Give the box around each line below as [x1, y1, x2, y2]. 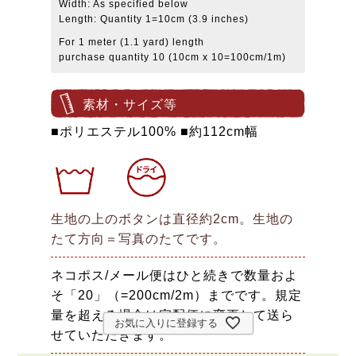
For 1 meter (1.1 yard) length [58, 36, 204, 48]
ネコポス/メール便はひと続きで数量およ [50, 268, 298, 282]
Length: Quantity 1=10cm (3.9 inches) [58, 13, 249, 25]
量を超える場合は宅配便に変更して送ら [50, 308, 294, 322]
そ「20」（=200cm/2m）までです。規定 [50, 288, 302, 302]
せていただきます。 [50, 327, 172, 342]
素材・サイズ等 [82, 97, 177, 111]
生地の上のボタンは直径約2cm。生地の [50, 211, 293, 226]
